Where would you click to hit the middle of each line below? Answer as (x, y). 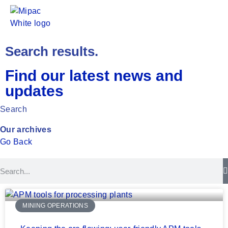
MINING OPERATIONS (55, 206)
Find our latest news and (94, 76)
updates (34, 91)
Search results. (52, 51)
